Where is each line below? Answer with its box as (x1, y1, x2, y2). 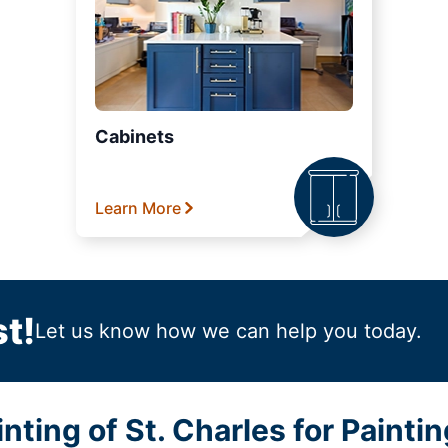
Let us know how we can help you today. (34, 319, 422, 344)
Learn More (95, 198, 181, 219)
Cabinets (95, 126, 174, 148)
